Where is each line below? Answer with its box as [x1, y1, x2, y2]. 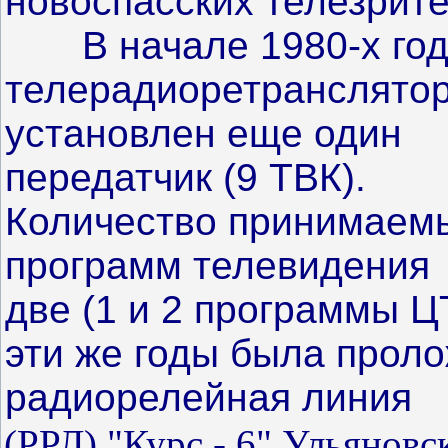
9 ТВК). [236, 155, 366, 199]
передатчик [5, 155, 223, 199]
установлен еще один [5, 111, 402, 155]
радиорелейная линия [5, 375, 412, 419]
